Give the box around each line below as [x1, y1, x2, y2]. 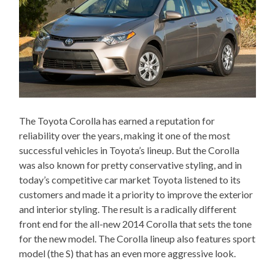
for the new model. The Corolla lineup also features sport [19, 232, 256, 244]
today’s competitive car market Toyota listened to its [19, 173, 241, 185]
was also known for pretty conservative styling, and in [19, 158, 242, 171]
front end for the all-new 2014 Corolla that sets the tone [19, 217, 252, 230]
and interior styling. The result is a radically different [19, 203, 237, 215]
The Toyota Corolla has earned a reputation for [19, 114, 215, 126]
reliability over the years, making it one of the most [19, 129, 231, 141]
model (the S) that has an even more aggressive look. [19, 247, 236, 259]
